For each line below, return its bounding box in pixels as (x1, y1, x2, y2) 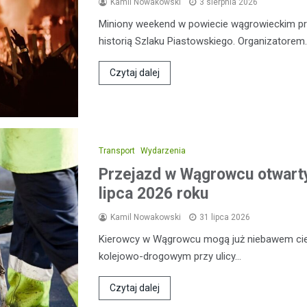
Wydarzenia (140, 145, 186, 156)
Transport (99, 145, 135, 156)
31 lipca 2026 (199, 212, 250, 222)
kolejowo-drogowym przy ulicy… (99, 249, 241, 262)
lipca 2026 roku (99, 184, 208, 203)
